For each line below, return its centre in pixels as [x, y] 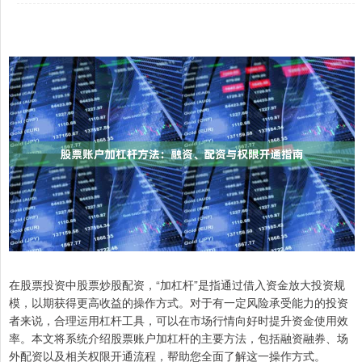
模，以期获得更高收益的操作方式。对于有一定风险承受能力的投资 [179, 302]
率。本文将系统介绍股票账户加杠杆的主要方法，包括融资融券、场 [179, 337]
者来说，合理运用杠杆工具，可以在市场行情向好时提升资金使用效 [179, 320]
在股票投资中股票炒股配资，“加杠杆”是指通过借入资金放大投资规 [177, 284]
